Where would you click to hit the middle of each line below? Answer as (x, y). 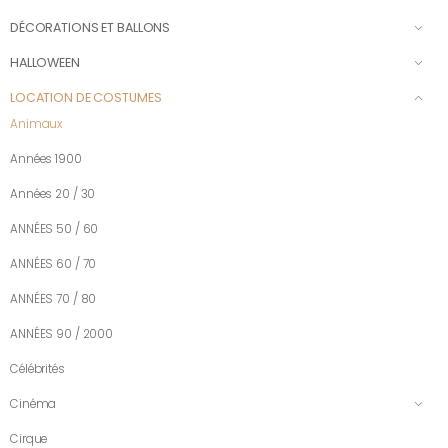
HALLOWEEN (45, 63)
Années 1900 (46, 159)
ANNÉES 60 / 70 (53, 264)
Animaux (36, 124)
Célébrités (37, 369)
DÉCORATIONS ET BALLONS (90, 28)
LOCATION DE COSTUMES (86, 98)
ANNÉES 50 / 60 (54, 229)
